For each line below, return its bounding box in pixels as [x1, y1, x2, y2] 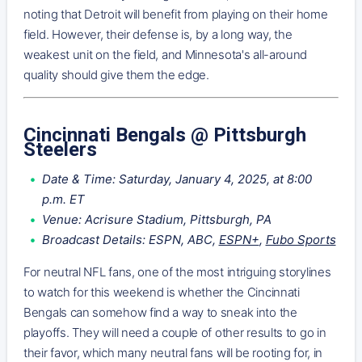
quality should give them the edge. [23, 66, 209, 82]
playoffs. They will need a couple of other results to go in [23, 324, 326, 340]
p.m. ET [41, 191, 85, 207]
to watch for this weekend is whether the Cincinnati [23, 284, 300, 300]
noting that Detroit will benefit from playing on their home [23, 6, 328, 22]
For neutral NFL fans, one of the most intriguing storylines [23, 263, 331, 280]
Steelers [23, 137, 97, 161]
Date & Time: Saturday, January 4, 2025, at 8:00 [41, 170, 312, 187]
